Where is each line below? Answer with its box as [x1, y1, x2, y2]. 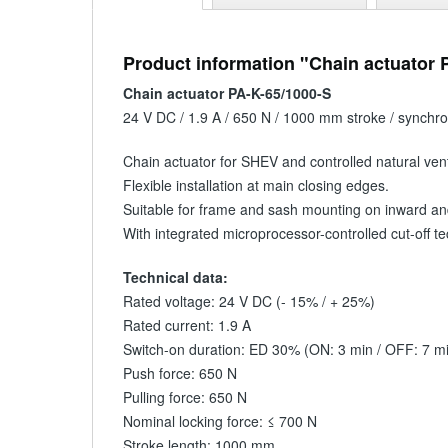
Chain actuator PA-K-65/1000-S [123, 83, 331, 103]
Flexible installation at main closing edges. [123, 175, 389, 195]
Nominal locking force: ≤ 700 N [123, 411, 317, 431]
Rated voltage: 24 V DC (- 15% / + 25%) [123, 291, 375, 311]
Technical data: [123, 267, 228, 287]
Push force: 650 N [123, 363, 237, 383]
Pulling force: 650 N [123, 387, 247, 407]
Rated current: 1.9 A [123, 315, 251, 335]
